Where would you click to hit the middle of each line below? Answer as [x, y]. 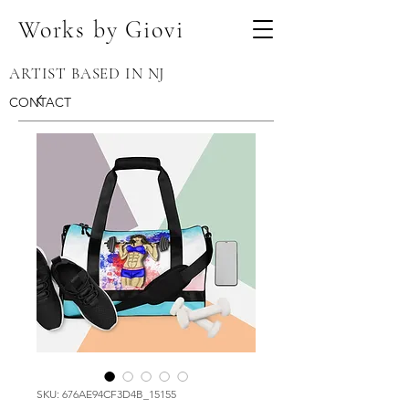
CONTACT [40, 102]
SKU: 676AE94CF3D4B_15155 [106, 394]
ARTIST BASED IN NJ [87, 73]
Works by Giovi [101, 30]
